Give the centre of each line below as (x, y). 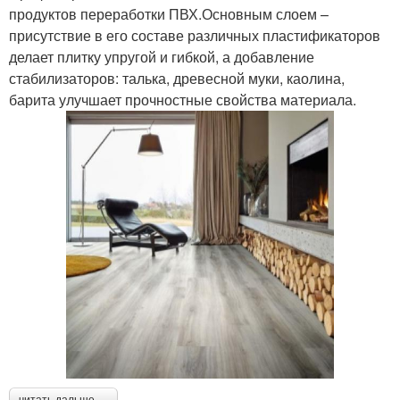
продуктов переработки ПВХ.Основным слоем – (169, 13)
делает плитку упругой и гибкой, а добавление (162, 56)
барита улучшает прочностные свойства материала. (183, 99)
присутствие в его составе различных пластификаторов (195, 35)
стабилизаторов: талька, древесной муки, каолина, (177, 78)
